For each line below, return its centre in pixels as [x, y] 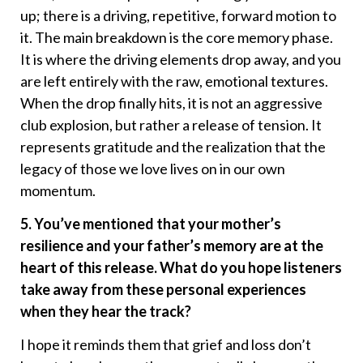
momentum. [58, 190]
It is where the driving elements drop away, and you [181, 59]
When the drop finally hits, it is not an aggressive [171, 102]
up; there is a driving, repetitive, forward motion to [178, 15]
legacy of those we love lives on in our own [153, 168]
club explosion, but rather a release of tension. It [171, 124]
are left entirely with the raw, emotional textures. [174, 81]
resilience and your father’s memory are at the [172, 245]
